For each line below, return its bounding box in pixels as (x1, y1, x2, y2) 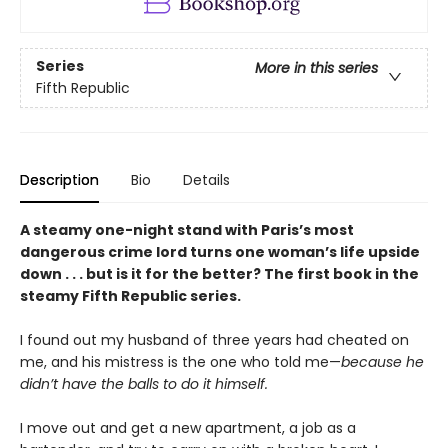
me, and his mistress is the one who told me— (20, 351, 341, 372)
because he (341, 351, 424, 372)
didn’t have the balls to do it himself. (20, 373, 268, 394)
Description (20, 169, 99, 190)
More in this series (255, 58, 378, 79)
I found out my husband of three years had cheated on (20, 329, 409, 350)
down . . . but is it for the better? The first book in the (20, 263, 419, 284)
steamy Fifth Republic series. (20, 285, 241, 306)
